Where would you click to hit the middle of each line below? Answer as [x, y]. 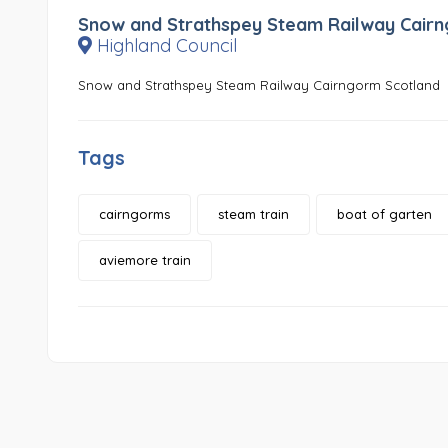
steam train [253, 214]
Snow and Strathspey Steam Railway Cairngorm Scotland [259, 85]
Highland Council [164, 46]
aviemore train [145, 260]
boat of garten [384, 214]
